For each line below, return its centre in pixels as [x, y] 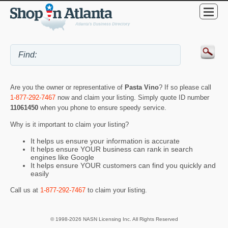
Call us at [25, 190]
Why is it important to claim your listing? [69, 124]
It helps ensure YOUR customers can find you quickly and [123, 166]
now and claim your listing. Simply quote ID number [132, 98]
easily [40, 174]
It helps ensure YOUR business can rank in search [112, 149]
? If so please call [185, 88]
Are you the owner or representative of [67, 88]
